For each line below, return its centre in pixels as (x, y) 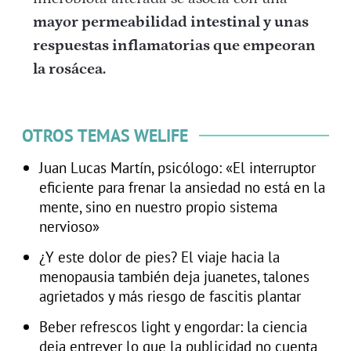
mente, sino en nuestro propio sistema (158, 207)
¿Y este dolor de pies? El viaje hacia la (159, 257)
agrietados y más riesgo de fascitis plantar (170, 296)
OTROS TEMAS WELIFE (105, 136)
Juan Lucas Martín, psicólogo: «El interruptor (177, 168)
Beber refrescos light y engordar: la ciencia (173, 327)
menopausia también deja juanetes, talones (174, 277)
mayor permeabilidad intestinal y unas (171, 22)
